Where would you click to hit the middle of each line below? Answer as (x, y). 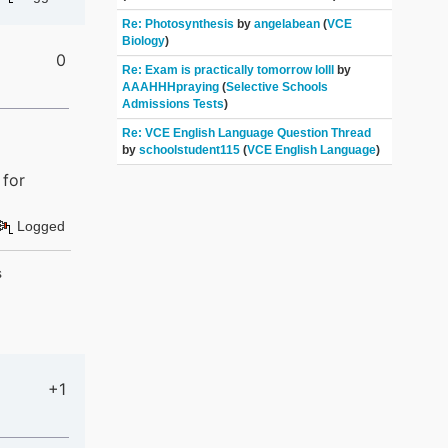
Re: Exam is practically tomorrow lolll (228, 70)
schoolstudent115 (190, 150)
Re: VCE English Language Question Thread (247, 133)
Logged (38, 226)
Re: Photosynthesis (180, 24)
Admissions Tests (173, 104)
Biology (144, 41)
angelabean (287, 24)
